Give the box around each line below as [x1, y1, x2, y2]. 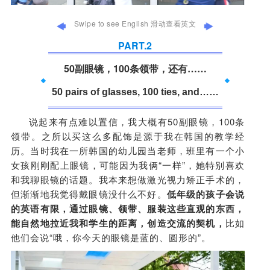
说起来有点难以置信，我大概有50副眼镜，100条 [28, 115, 245, 128]
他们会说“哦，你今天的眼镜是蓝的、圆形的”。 [11, 231, 211, 244]
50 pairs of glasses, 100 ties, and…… [51, 87, 219, 98]
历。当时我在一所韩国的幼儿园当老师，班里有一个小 [11, 144, 245, 157]
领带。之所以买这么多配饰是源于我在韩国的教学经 [11, 130, 245, 143]
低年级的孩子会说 [166, 187, 245, 201]
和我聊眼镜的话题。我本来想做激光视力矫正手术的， [11, 173, 245, 186]
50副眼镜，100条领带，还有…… [63, 61, 207, 76]
